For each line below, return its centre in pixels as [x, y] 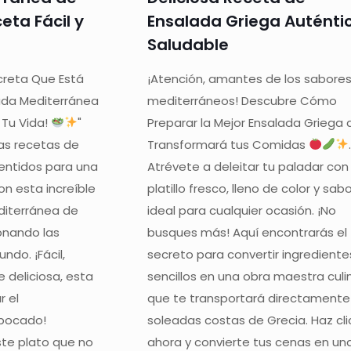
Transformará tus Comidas [228, 144]
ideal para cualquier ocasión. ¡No [242, 210]
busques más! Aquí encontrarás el [248, 232]
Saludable [188, 44]
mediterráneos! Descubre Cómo [242, 100]
